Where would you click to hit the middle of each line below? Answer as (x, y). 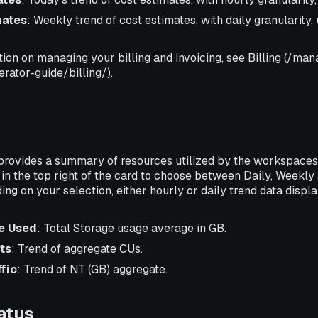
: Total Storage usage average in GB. (132, 229)
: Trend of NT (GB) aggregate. (92, 270)
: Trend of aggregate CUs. (77, 249)
